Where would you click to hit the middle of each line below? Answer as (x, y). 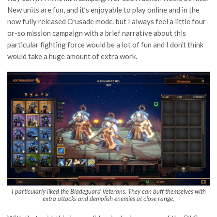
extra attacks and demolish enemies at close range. (108, 199)
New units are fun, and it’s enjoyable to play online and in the (103, 10)
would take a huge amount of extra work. (72, 56)
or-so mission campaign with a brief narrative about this (97, 33)
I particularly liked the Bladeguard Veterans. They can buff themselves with (108, 192)
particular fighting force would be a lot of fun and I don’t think (105, 45)
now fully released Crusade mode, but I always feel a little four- (108, 21)
